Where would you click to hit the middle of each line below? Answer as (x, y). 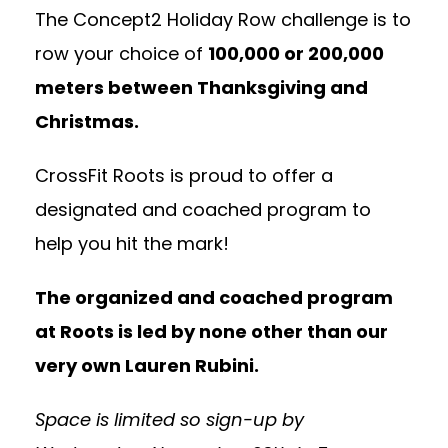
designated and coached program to (203, 210)
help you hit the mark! (132, 244)
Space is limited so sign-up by (169, 420)
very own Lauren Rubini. (147, 366)
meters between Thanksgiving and (201, 88)
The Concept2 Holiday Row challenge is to (223, 20)
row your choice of (121, 54)
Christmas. (89, 122)
